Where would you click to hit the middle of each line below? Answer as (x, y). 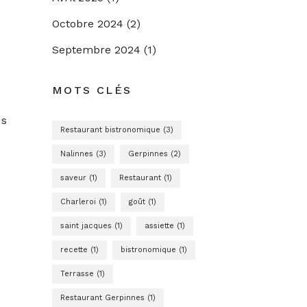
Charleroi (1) (84, 202)
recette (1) (79, 250)
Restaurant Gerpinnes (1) (108, 298)
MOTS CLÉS (92, 90)
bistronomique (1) (154, 250)
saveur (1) (79, 178)
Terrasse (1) (83, 274)
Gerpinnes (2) (155, 154)
